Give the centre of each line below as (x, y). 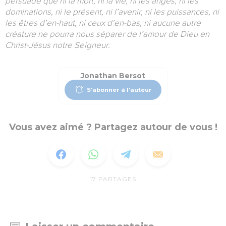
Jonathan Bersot (113, 76)
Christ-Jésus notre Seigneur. (58, 45)
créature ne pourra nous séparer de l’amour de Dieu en (107, 34)
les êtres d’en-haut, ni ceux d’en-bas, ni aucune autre (103, 23)
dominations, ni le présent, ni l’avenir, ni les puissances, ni (112, 12)
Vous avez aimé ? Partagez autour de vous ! (113, 127)
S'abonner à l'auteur (119, 90)
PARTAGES (117, 179)
